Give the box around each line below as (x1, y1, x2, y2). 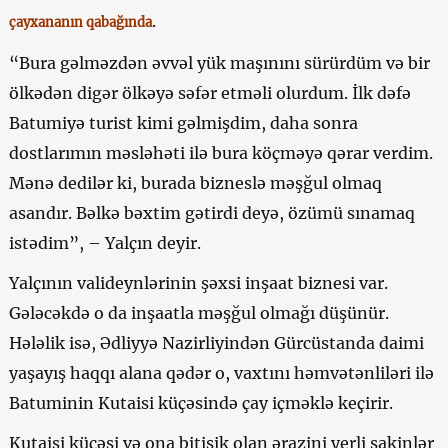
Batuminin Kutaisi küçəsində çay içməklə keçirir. (8, 392, 393, 413)
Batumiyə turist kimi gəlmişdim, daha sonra (8, 112, 358, 133)
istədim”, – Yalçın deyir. (8, 232, 201, 253)
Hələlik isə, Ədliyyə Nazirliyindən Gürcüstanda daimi (8, 332, 424, 353)
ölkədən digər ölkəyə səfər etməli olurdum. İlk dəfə (8, 82, 411, 103)
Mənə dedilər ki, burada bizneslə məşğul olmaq (8, 172, 382, 193)
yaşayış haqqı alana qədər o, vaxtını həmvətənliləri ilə (8, 362, 434, 383)
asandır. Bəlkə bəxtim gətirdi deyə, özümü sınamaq (8, 202, 415, 223)
